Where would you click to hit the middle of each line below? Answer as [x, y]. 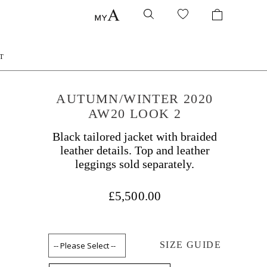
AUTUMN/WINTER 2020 [135, 99]
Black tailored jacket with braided [135, 136]
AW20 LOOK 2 [135, 114]
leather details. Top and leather [135, 150]
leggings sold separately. [135, 164]
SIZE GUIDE [190, 245]
